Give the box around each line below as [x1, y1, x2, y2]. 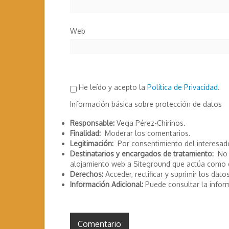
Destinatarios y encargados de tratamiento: [70, 149, 214, 158]
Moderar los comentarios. [101, 129, 191, 138]
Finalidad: [70, 129, 101, 138]
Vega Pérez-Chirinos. [114, 119, 186, 128]
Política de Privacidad [147, 83, 218, 92]
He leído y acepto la [77, 83, 147, 92]
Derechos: [70, 170, 103, 179]
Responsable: [70, 119, 114, 128]
